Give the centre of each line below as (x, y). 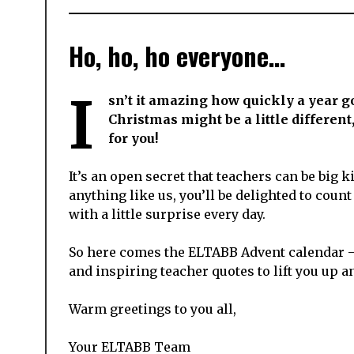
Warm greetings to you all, (153, 309)
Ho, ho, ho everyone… (177, 56)
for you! (133, 139)
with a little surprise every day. (167, 215)
